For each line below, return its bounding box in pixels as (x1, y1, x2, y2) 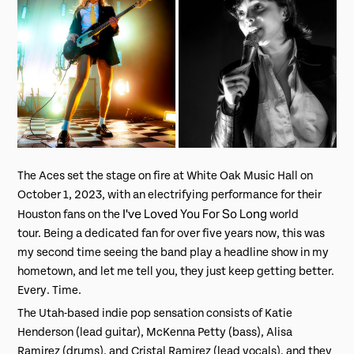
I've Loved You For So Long (122, 205, 268, 221)
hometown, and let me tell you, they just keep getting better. (17, 264, 335, 278)
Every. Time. (17, 283, 85, 297)
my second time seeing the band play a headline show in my (17, 245, 330, 259)
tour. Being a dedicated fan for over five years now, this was (17, 226, 326, 240)
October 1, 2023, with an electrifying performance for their (17, 187, 322, 201)
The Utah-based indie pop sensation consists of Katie (17, 306, 293, 320)
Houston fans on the (17, 207, 123, 221)
